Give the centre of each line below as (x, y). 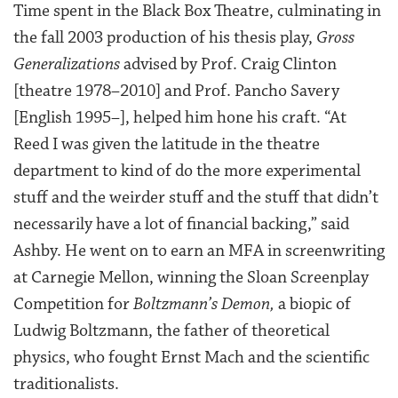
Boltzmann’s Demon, (204, 303)
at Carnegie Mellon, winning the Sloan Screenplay (191, 277)
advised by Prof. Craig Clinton (228, 64)
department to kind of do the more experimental (187, 170)
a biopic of (313, 303)
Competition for (73, 303)
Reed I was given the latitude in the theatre (167, 143)
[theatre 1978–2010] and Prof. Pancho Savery (176, 90)
